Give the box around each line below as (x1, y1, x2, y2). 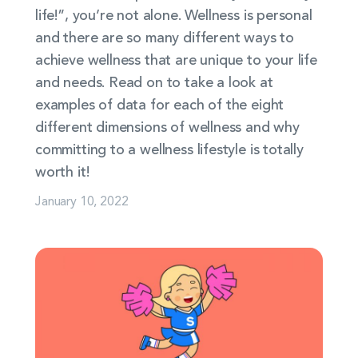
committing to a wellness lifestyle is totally (35, 143, 304, 157)
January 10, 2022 (35, 191, 129, 209)
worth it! (35, 165, 89, 180)
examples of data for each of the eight (35, 98, 284, 113)
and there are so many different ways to (35, 31, 294, 46)
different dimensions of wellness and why (35, 121, 300, 135)
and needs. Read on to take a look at (35, 76, 273, 90)
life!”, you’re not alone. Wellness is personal (35, 9, 312, 23)
